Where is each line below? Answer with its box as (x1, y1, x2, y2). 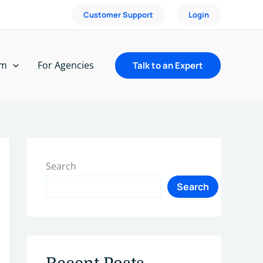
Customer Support (83, 9, 153, 20)
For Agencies (38, 58, 94, 72)
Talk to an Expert (133, 59, 203, 72)
